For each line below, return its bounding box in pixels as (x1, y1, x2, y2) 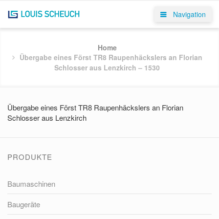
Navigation (171, 9, 206, 19)
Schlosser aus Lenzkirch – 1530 (54, 63, 160, 72)
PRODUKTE (7, 152, 52, 162)
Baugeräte (7, 199, 40, 209)
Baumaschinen (7, 178, 55, 189)
